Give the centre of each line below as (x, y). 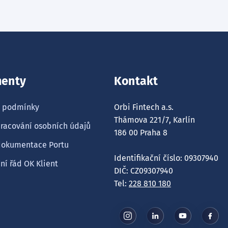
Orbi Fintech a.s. (144, 107)
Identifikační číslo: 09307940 (166, 158)
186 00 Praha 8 (141, 133)
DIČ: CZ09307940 (144, 171)
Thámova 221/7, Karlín (154, 120)
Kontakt (136, 81)
